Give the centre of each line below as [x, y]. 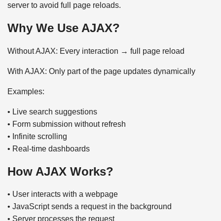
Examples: [26, 91]
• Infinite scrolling [37, 136]
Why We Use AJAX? [64, 28]
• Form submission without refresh [67, 124]
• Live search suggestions [52, 111]
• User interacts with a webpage [63, 194]
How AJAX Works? [60, 171]
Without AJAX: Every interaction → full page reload [96, 51]
